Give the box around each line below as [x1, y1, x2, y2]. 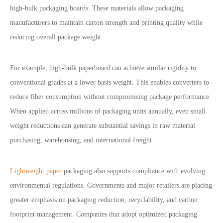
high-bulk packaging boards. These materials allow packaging [10, 4, 184, 12]
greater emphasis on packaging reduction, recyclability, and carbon [10, 196, 198, 204]
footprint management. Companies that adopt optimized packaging [10, 211, 197, 218]
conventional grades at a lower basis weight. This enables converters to [10, 79, 209, 86]
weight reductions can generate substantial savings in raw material [10, 122, 195, 129]
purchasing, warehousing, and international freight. [10, 136, 154, 144]
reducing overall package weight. [10, 33, 103, 41]
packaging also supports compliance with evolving [62, 167, 205, 175]
